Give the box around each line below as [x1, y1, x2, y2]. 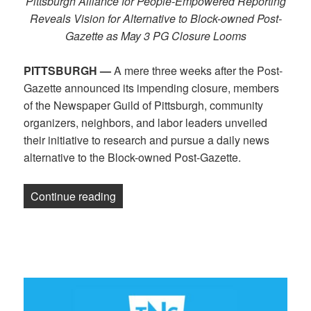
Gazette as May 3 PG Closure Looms [65, 27, 246, 44]
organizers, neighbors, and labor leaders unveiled [24, 115, 268, 131]
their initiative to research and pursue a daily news [24, 132, 270, 149]
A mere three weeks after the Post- [114, 62, 283, 79]
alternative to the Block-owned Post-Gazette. [24, 149, 244, 166]
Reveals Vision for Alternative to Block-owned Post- [29, 10, 282, 26]
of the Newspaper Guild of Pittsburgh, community [24, 97, 264, 114]
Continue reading [31, 187, 117, 204]
